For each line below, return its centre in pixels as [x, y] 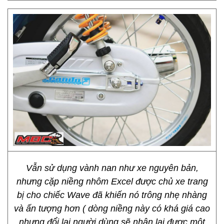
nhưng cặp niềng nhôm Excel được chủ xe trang [112, 181]
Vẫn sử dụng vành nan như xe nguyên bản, [112, 168]
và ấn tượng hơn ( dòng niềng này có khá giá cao [112, 208]
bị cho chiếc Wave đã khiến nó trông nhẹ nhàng [112, 195]
